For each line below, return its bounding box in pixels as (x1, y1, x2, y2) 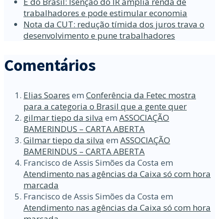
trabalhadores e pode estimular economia (23, 7, 187, 19)
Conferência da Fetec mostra (86, 89, 196, 101)
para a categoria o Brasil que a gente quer (23, 100, 187, 112)
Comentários (4, 55, 96, 76)
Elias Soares (23, 89, 70, 101)
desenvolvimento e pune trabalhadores (23, 30, 175, 42)
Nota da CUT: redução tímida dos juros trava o (23, 19, 204, 30)
